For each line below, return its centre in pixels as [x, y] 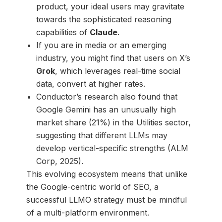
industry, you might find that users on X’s [113, 58]
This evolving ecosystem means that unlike [107, 174]
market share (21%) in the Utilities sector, [113, 122]
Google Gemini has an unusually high [106, 109]
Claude [103, 32]
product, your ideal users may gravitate [110, 6]
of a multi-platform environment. [87, 212]
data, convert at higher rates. [90, 83]
